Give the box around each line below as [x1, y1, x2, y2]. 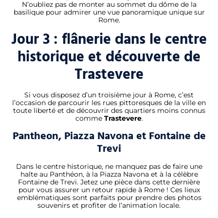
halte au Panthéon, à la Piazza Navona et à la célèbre [20, 169, 198, 179]
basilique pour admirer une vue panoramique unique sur [13, 7, 205, 17]
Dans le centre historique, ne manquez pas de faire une [16, 162, 202, 171]
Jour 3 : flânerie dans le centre [11, 28, 207, 52]
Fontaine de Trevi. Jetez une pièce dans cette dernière [18, 177, 200, 186]
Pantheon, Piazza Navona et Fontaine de [12, 127, 206, 145]
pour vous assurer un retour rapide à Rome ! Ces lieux [18, 185, 200, 194]
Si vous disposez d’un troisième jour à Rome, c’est [24, 91, 194, 100]
